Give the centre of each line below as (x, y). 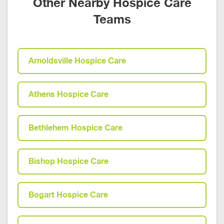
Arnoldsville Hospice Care (77, 61)
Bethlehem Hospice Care (75, 128)
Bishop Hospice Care (68, 161)
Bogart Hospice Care (68, 195)
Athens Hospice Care (68, 94)
